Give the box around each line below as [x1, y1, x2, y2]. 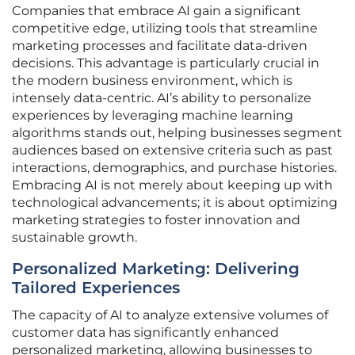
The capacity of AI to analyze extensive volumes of [12, 307, 328, 323]
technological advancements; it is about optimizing [12, 195, 338, 211]
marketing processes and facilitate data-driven [12, 38, 307, 54]
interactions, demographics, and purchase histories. [12, 160, 337, 176]
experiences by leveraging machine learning [12, 108, 293, 124]
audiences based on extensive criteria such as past [12, 143, 333, 158]
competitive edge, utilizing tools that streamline [12, 21, 318, 36]
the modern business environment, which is [12, 73, 292, 89]
